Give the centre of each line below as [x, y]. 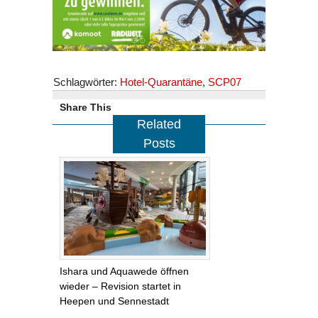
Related [159, 125]
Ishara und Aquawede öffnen [124, 271]
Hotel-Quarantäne [161, 82]
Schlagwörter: [87, 82]
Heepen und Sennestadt [114, 301]
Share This [86, 108]
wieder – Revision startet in [120, 286]
